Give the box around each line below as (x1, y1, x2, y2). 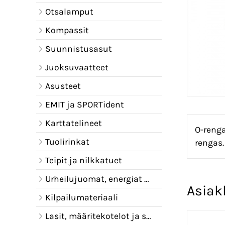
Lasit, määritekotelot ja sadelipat (45, 211, 146, 221)
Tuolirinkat (45, 137, 89, 147)
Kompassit (45, 25, 89, 35)
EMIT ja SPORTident (45, 99, 124, 109)
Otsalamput (45, 7, 93, 17)
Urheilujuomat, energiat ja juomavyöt (45, 174, 144, 184)
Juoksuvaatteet (45, 62, 108, 72)
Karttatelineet (45, 118, 102, 128)
